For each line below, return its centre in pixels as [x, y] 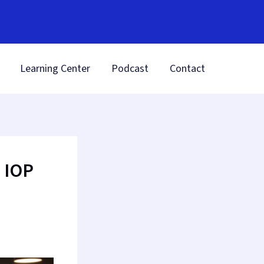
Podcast [130, 69]
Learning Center [55, 69]
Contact [187, 69]
